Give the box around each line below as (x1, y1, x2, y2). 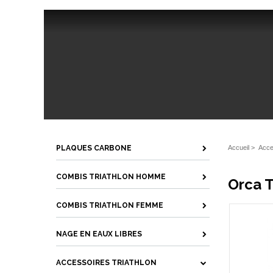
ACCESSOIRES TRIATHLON (56, 258, 157, 267)
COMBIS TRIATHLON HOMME (56, 172, 166, 181)
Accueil (228, 144, 249, 151)
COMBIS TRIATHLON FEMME (56, 201, 163, 210)
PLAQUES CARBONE (56, 144, 132, 152)
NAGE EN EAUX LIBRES (56, 230, 142, 238)
